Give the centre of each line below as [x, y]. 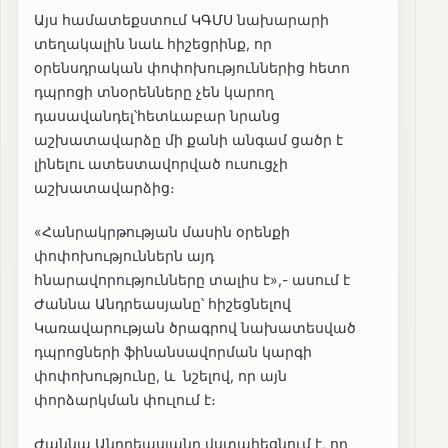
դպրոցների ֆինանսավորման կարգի [173, 351]
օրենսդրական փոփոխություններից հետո [192, 67]
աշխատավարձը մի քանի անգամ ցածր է [188, 139]
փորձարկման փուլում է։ [125, 399]
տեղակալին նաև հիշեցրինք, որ [153, 43]
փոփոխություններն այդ [124, 255]
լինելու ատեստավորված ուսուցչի [161, 163]
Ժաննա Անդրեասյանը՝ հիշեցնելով [162, 303]
